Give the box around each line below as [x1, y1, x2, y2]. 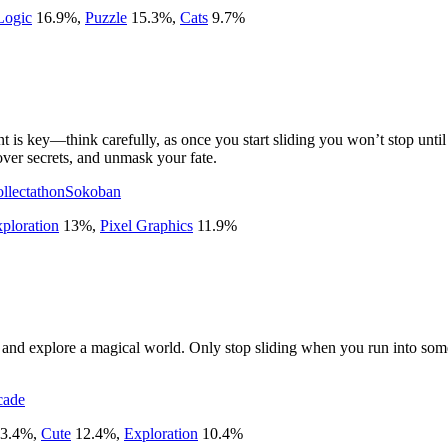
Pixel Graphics [100, 216, 193, 234]
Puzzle [85, 8, 127, 26]
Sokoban [65, 182, 121, 200]
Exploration [124, 424, 198, 442]
